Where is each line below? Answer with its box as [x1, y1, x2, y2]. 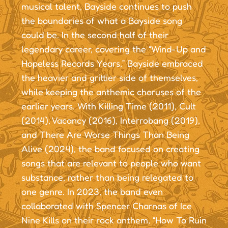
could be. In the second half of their [21, 28, 168, 40]
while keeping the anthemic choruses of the [21, 85, 201, 97]
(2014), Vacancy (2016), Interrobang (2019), [21, 114, 200, 126]
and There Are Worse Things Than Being [21, 128, 189, 140]
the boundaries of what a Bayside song [21, 14, 182, 26]
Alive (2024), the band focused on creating [21, 142, 199, 154]
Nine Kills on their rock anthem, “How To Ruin [21, 214, 207, 225]
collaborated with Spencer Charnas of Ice [21, 199, 192, 211]
